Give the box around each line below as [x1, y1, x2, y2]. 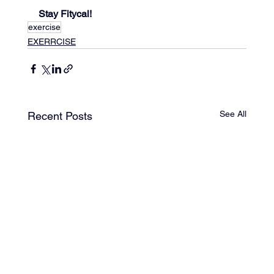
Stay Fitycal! [38, 7, 92, 20]
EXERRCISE [27, 36, 76, 46]
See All [220, 108, 247, 119]
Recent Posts [27, 109, 92, 122]
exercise [28, 21, 61, 32]
